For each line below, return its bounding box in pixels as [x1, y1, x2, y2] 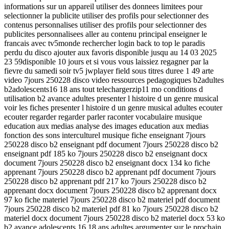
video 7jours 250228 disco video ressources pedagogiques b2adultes [4, 75, 224, 84]
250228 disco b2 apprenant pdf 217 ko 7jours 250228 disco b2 [4, 176, 207, 186]
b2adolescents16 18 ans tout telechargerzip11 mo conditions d [4, 84, 203, 94]
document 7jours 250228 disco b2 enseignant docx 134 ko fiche [4, 158, 210, 167]
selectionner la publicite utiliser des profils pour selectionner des [4, 11, 209, 20]
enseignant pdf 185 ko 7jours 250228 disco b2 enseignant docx [4, 149, 208, 158]
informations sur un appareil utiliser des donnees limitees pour [4, 2, 202, 11]
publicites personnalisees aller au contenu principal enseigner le [4, 29, 207, 38]
